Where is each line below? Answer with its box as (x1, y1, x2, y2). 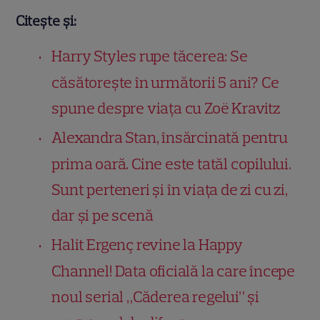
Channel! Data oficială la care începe (51, 261, 296, 281)
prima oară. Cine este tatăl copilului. (51, 154, 291, 174)
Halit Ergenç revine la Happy (51, 235, 243, 255)
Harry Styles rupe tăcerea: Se (51, 46, 248, 66)
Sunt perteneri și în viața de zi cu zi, (51, 180, 288, 200)
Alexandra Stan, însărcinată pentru (51, 128, 288, 148)
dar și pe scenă (51, 206, 154, 226)
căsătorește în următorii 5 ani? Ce (51, 73, 279, 93)
